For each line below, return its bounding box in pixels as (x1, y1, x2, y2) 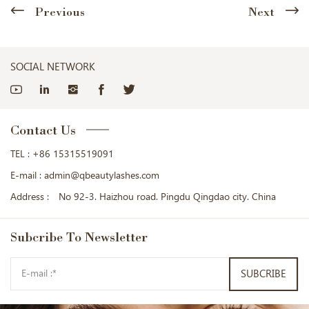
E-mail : (10, 169, 41, 181)
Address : (10, 190, 49, 202)
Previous (34, 3, 85, 19)
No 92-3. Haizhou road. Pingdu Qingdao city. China (59, 190, 276, 202)
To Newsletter (63, 228, 148, 245)
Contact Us (10, 121, 76, 138)
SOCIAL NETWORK (10, 60, 95, 73)
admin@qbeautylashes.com (44, 169, 159, 181)
